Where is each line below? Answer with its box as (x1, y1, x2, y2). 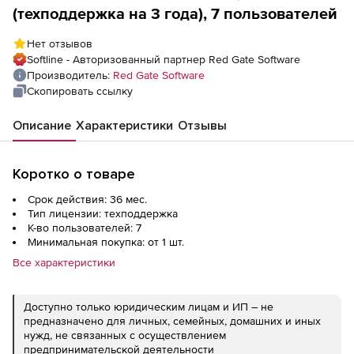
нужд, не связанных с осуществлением (24, 328, 226, 341)
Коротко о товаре (13, 164, 135, 183)
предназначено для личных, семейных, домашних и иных (24, 314, 321, 327)
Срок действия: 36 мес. (28, 192, 147, 205)
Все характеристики (13, 255, 115, 269)
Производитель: (27, 68, 113, 81)
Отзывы (178, 117, 227, 134)
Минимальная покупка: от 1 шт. (28, 235, 184, 248)
